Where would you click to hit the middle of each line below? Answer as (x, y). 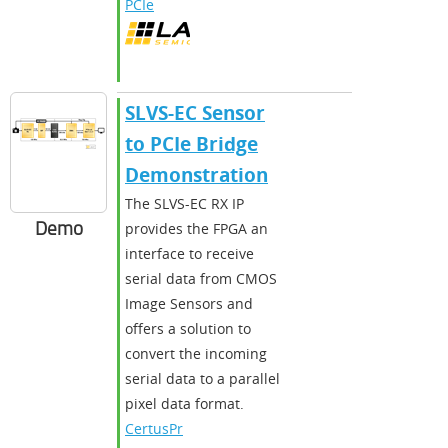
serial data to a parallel (202, 378)
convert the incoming (196, 353)
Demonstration (196, 174)
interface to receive (189, 253)
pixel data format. (184, 403)
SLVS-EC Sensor (195, 112)
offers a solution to (188, 328)
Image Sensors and (189, 303)
